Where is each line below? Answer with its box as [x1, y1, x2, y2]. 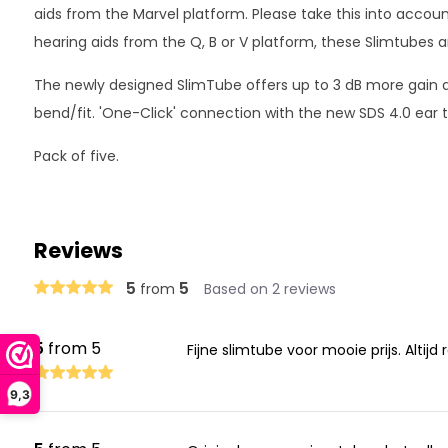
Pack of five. [33, 146, 119, 166]
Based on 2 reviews [203, 279, 336, 299]
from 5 [43, 337, 101, 360]
